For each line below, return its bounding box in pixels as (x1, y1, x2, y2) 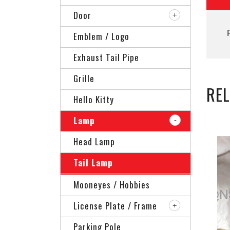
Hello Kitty (73, 93, 114, 106)
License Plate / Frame (73, 199, 157, 212)
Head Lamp (73, 135, 115, 148)
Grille (73, 72, 94, 85)
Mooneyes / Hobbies (73, 178, 150, 191)
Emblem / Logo (73, 30, 129, 43)
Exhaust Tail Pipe (73, 51, 139, 64)
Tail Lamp (73, 156, 113, 169)
